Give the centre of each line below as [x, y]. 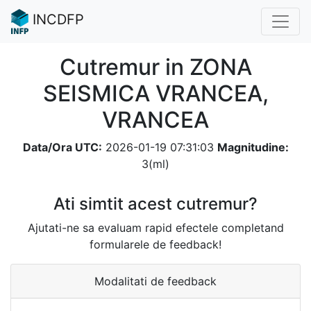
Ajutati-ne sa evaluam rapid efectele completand [155, 227]
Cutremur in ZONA [155, 67]
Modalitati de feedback [155, 281]
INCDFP [56, 19]
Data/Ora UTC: [62, 147]
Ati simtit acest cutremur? [155, 203]
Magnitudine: [253, 147]
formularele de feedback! [155, 244]
